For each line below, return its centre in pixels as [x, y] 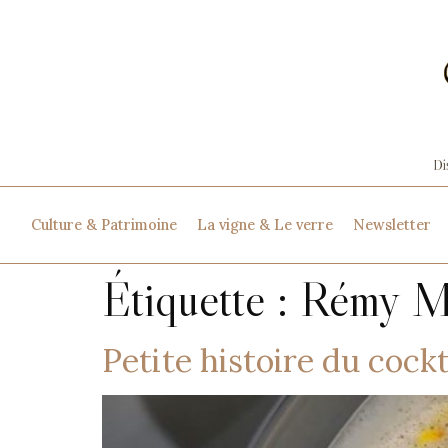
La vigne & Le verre [264, 224]
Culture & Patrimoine [103, 224]
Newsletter [391, 224]
